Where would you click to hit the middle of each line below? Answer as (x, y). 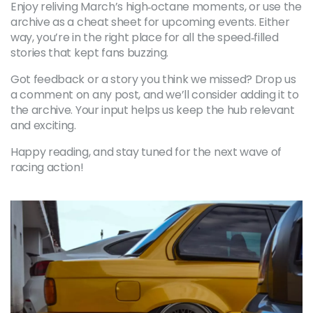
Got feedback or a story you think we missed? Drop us (153, 79)
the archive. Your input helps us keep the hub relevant (153, 110)
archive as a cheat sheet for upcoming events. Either (150, 22)
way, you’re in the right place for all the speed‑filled (145, 37)
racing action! (47, 167)
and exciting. (43, 125)
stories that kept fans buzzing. (90, 53)
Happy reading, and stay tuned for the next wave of (146, 152)
